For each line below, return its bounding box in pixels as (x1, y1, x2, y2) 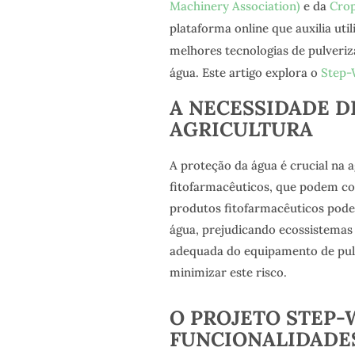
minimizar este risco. (169, 264, 287, 280)
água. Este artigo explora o (169, 64, 321, 80)
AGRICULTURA (169, 116, 313, 143)
